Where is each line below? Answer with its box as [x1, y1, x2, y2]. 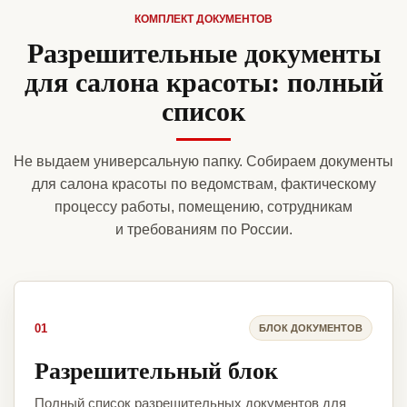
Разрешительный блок [35, 352, 278, 388]
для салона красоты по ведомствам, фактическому [31, 176, 376, 193]
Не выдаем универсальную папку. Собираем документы [14, 154, 393, 170]
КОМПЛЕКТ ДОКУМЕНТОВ [134, 13, 273, 26]
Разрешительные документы [26, 32, 381, 73]
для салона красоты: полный [24, 61, 383, 102]
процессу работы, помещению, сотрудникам [55, 199, 352, 215]
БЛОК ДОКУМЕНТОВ [259, 322, 362, 333]
